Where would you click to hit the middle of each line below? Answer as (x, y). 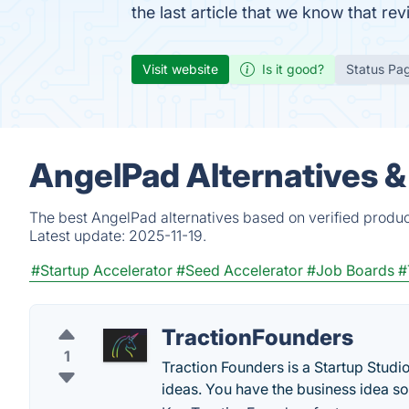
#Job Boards (351, 270)
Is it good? (293, 69)
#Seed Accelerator (240, 270)
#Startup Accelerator (102, 270)
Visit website (180, 69)
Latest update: (79, 236)
